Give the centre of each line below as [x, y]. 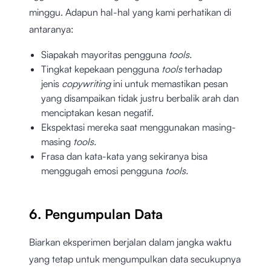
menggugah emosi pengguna [103, 171]
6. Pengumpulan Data [96, 214]
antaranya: [53, 29]
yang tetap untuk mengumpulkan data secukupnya [135, 259]
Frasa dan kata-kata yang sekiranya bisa [124, 156]
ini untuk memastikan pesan [171, 84]
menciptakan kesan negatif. [97, 113]
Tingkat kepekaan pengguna [101, 69]
